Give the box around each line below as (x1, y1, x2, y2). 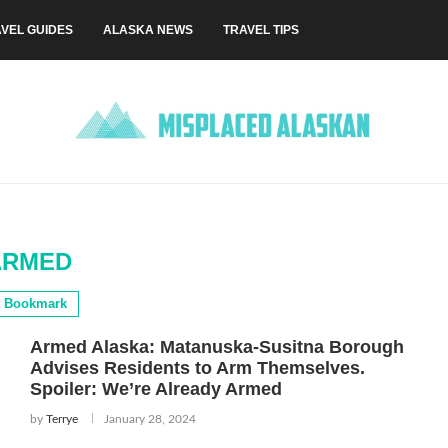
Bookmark (4, 296, 68, 312)
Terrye (45, 413, 78, 426)
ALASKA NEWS (103, 23, 193, 37)
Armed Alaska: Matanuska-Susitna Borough (29, 337, 404, 358)
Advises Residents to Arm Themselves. (29, 358, 365, 379)
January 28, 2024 (103, 413, 196, 426)
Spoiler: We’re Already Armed (29, 379, 282, 400)
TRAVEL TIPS (223, 23, 299, 37)
